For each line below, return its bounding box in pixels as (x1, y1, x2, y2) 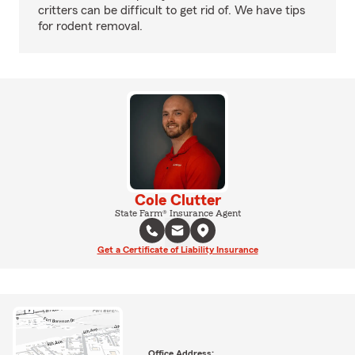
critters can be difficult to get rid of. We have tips (38, 3, 305, 17)
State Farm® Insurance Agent (114, 208, 241, 218)
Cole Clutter (134, 192, 221, 208)
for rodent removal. (38, 19, 143, 32)
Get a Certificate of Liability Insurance (97, 244, 258, 254)
